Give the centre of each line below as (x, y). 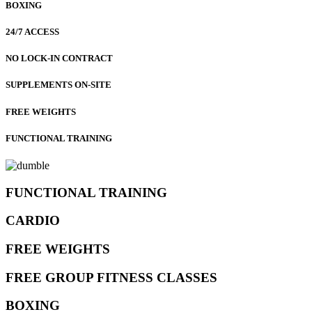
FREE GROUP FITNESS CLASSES (111, 277)
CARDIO (33, 221)
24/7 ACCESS (32, 32)
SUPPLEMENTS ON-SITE (58, 85)
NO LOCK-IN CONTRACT (59, 58)
